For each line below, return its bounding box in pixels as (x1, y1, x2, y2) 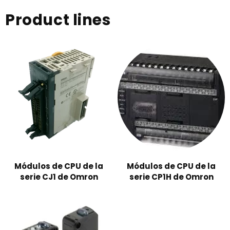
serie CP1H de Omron (129, 171, 214, 183)
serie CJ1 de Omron (20, 171, 98, 183)
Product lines (5, 9, 111, 31)
